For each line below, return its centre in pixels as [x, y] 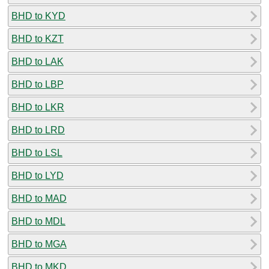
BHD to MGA [39, 244]
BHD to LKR [38, 107]
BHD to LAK [38, 61]
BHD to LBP [38, 84]
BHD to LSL [37, 153]
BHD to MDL [38, 221]
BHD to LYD [38, 175]
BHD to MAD [39, 198]
